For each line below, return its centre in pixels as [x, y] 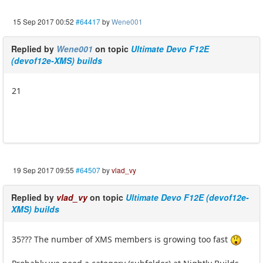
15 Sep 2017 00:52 [43, 22]
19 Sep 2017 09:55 [43, 170]
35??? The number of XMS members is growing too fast [121, 240]
